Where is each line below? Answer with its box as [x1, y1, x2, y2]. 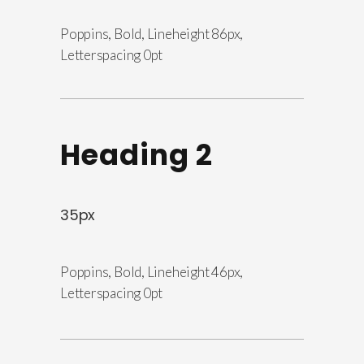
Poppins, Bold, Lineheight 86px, [60, 25, 244, 43]
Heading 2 [60, 135, 213, 175]
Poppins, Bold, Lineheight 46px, [60, 263, 244, 281]
